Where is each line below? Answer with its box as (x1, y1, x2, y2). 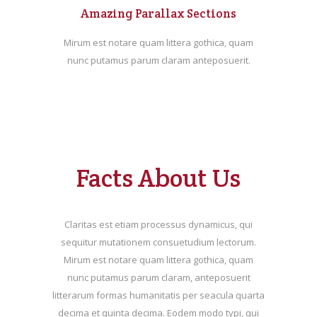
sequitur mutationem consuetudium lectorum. (61, 236, 256, 249)
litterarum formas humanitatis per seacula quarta (52, 289, 265, 302)
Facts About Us (76, 162, 241, 195)
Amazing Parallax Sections (81, 6, 236, 22)
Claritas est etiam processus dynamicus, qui (64, 218, 253, 231)
